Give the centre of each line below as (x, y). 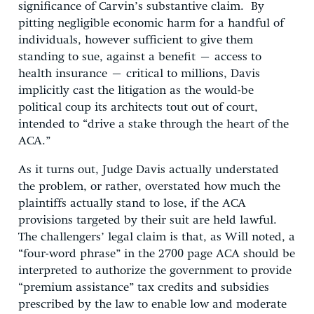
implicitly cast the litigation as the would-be (136, 90)
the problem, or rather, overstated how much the (149, 186)
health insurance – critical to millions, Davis (139, 74)
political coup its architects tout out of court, (138, 107)
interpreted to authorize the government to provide (155, 271)
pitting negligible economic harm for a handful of (151, 23)
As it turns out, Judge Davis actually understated (149, 170)
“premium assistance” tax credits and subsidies (144, 287)
